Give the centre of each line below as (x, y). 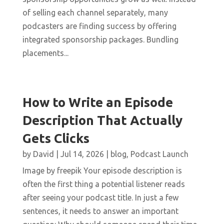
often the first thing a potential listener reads (103, 184)
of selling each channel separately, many (95, 13)
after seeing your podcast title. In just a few (100, 198)
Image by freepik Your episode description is (102, 171)
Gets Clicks (56, 138)
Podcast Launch (159, 154)
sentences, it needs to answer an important (100, 211)
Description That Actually (102, 120)
